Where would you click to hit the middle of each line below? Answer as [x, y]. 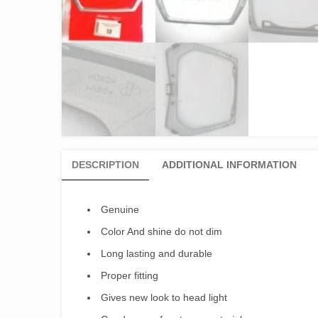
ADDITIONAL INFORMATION [229, 164]
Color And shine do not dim [161, 231]
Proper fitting [130, 275]
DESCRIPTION [105, 164]
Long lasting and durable [157, 253]
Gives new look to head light [164, 297]
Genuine [120, 209]
